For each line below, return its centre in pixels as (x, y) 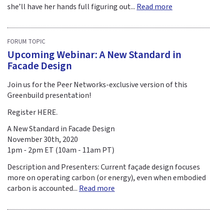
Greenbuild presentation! (49, 95)
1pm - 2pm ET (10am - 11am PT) (61, 150)
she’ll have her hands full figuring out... (72, 7)
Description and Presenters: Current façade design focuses (104, 167)
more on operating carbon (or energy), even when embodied (107, 178)
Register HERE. (32, 112)
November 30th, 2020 (43, 140)
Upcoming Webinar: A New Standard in (94, 55)
